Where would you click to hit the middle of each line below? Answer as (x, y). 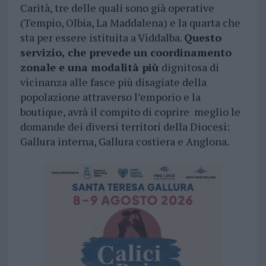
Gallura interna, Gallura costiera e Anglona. (124, 142)
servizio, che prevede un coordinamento (126, 53)
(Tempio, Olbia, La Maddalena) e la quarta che (130, 23)
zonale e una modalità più (91, 67)
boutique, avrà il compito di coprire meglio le (130, 112)
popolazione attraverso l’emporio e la (110, 97)
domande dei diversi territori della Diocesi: (125, 127)
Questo (202, 38)
